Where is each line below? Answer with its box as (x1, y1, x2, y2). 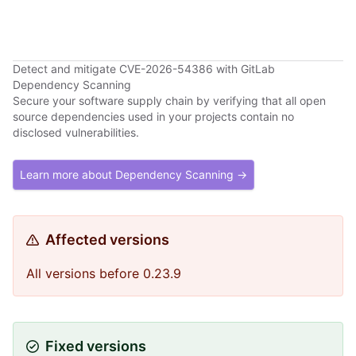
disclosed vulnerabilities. (13, 126, 139, 139)
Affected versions (45, 231, 169, 248)
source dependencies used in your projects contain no (13, 110, 294, 123)
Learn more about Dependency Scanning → (20, 168, 247, 181)
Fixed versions (45, 338, 146, 354)
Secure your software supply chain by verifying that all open (13, 94, 326, 107)
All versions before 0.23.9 (26, 265, 181, 281)
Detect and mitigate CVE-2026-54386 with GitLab (13, 62, 275, 75)
